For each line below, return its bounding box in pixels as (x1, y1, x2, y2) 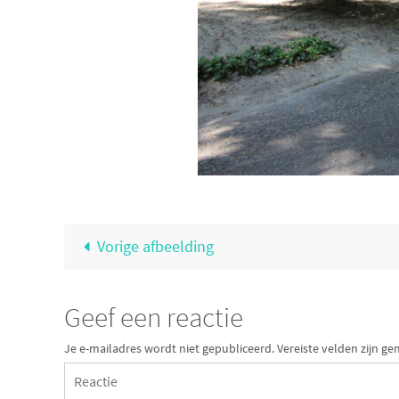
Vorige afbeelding (97, 236, 215, 257)
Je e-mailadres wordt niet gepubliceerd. (64, 340, 274, 357)
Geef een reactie (64, 299, 243, 335)
